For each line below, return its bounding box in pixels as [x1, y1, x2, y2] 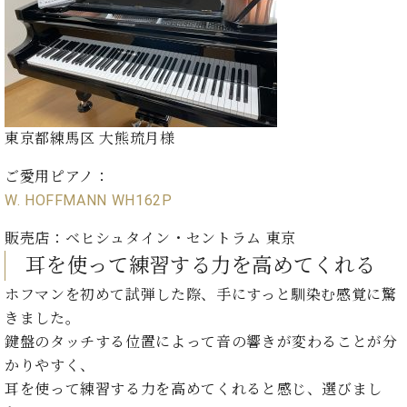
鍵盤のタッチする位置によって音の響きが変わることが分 [5, 333, 398, 351]
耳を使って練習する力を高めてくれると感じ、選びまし [5, 380, 382, 398]
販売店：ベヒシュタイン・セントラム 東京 [5, 229, 296, 247]
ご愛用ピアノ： [5, 167, 110, 185]
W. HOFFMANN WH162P [5, 191, 173, 209]
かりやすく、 [5, 356, 95, 374]
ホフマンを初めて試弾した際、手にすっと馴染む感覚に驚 [5, 285, 397, 303]
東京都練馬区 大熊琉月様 [5, 129, 175, 147]
